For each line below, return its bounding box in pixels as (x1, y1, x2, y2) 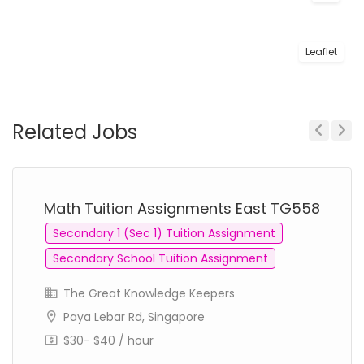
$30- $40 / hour (60, 332, 154, 349)
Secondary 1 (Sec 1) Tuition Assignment (53, 225, 275, 241)
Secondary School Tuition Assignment (53, 250, 268, 266)
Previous (309, 147, 344, 159)
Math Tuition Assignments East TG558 (44, 198, 320, 219)
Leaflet (305, 45, 337, 58)
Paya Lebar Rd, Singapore (63, 309, 205, 325)
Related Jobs (12, 119, 137, 145)
